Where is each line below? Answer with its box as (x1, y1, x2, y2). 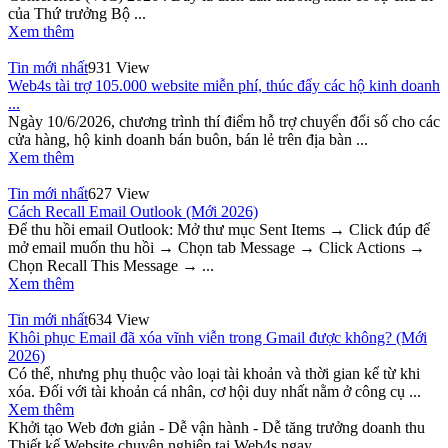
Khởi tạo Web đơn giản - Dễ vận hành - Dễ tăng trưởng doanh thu (8, 419, 425, 437)
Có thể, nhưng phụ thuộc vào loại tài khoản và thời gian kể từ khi (8, 365, 420, 383)
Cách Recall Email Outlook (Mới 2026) (8, 203, 258, 221)
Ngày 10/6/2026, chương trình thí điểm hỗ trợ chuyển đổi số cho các (8, 113, 440, 131)
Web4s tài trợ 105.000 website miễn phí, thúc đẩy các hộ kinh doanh (8, 77, 440, 95)
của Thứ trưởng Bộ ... (8, 5, 146, 23)
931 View (88, 59, 150, 77)
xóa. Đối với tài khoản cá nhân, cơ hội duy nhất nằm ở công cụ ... (8, 383, 421, 401)
